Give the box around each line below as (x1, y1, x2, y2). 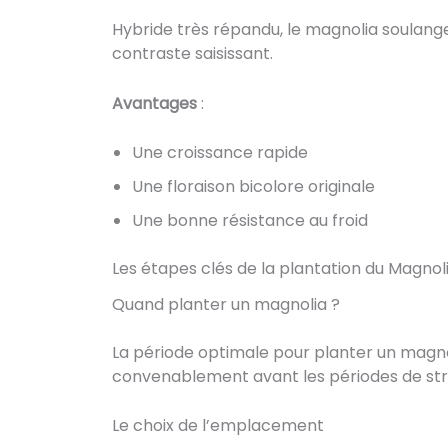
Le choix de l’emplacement (112, 414, 324, 438)
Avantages (112, 91, 197, 115)
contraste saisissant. (112, 42, 273, 66)
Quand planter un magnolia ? (112, 292, 340, 316)
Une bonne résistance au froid (132, 209, 368, 233)
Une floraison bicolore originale (132, 175, 375, 199)
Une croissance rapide (132, 141, 308, 165)
